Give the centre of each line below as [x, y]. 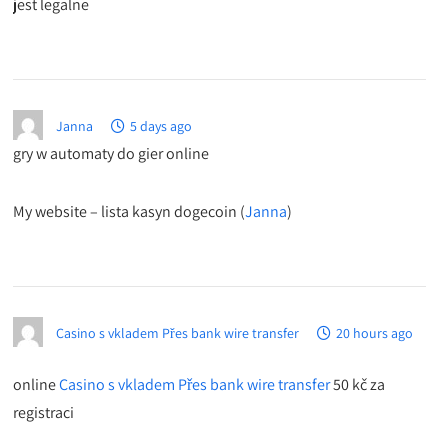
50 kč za [358, 385]
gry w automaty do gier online [111, 154]
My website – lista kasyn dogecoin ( [129, 212]
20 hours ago [375, 333]
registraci [44, 413]
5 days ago [161, 126]
